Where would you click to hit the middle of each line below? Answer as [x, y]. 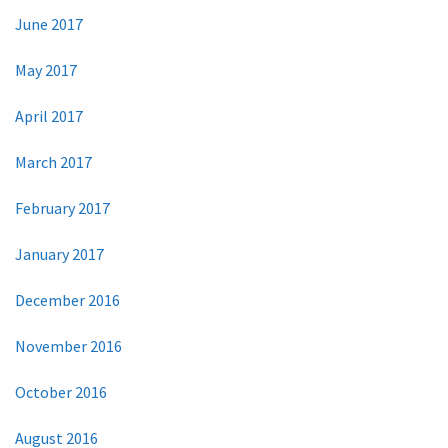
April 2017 [49, 116]
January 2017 [59, 254]
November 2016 [68, 346]
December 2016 [67, 300]
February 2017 [62, 208]
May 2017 [46, 70]
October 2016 [61, 392]
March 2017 [53, 162]
